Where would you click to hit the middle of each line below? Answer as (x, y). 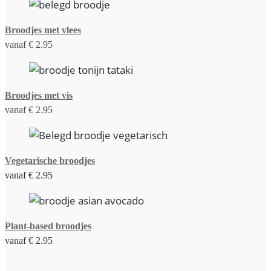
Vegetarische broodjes (50, 160)
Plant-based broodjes (48, 226)
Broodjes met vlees (43, 30)
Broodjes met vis (39, 95)
